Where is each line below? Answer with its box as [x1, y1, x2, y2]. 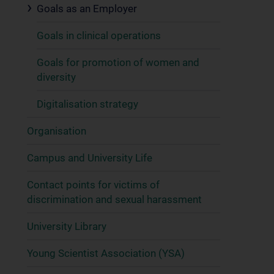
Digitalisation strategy [37, 98, 138, 110]
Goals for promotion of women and [37, 56, 199, 68]
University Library [27, 220, 106, 232]
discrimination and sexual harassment [27, 193, 202, 206]
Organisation [27, 125, 86, 137]
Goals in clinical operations [37, 29, 161, 42]
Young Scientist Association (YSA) [27, 247, 185, 259]
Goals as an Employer [37, 2, 137, 15]
